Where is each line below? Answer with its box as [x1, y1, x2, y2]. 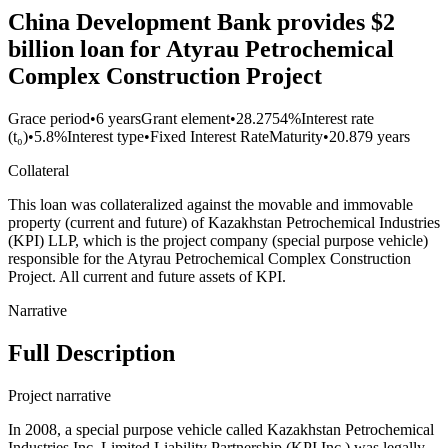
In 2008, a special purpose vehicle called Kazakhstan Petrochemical [8, 420, 434, 438]
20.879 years [329, 128, 410, 146]
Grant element [141, 110, 230, 128]
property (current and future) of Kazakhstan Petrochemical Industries [8, 214, 440, 232]
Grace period [8, 110, 90, 128]
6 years [96, 110, 141, 128]
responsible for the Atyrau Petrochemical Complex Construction [8, 250, 411, 268]
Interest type [67, 128, 144, 146]
